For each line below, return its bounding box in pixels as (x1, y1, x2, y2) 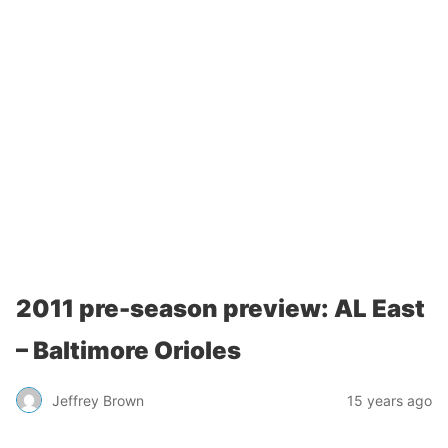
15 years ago (347, 391, 432, 409)
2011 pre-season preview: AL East (16, 294, 425, 323)
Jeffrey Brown (52, 391, 144, 409)
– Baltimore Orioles (16, 336, 241, 365)
